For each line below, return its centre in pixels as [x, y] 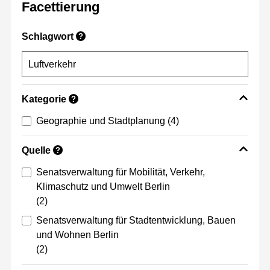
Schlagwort [48, 37]
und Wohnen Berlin [77, 235]
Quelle [36, 151]
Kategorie [44, 99]
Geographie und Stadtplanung [101, 121]
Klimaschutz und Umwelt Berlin [103, 187]
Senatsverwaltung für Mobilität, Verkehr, [121, 172]
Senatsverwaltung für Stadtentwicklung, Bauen [136, 221]
